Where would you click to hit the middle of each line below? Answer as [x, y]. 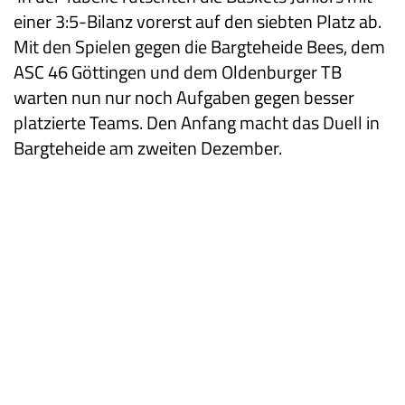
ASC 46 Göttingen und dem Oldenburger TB [178, 72]
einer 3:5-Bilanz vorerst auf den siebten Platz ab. [198, 22]
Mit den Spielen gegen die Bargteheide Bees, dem [199, 47]
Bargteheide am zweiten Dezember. [148, 148]
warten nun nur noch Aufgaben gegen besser [184, 98]
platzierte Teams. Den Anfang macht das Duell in [197, 123]
